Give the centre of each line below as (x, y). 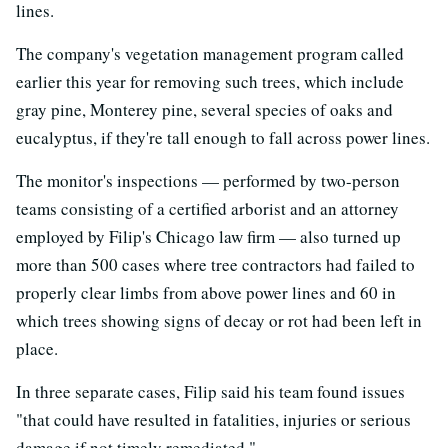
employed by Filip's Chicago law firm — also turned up (208, 236)
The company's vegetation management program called (210, 53)
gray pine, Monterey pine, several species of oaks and (204, 109)
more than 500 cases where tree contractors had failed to (215, 264)
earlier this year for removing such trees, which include (210, 81)
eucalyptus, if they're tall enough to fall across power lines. (223, 137)
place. (37, 348)
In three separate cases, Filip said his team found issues (210, 391)
